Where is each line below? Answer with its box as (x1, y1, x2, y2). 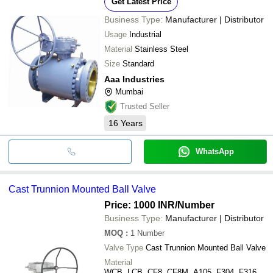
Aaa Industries (104, 74, 165, 84)
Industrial (129, 29, 161, 39)
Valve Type (104, 243, 143, 252)
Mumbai (115, 87, 143, 96)
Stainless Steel (135, 44, 188, 54)
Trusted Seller (120, 101, 169, 111)
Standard (122, 58, 154, 68)
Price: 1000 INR (104, 199, 175, 210)
